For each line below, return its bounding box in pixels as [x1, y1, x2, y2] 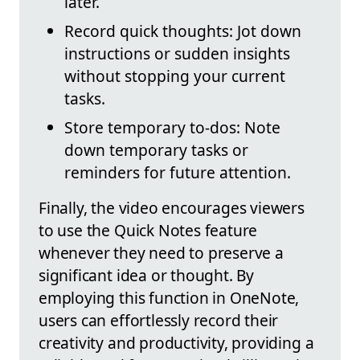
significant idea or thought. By [39, 264, 255, 286]
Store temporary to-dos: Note [64, 116, 280, 138]
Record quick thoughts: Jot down [64, 19, 301, 42]
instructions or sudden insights [64, 42, 290, 64]
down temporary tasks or [64, 138, 248, 161]
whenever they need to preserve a [39, 241, 284, 264]
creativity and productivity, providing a [39, 331, 314, 354]
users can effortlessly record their [39, 309, 279, 331]
